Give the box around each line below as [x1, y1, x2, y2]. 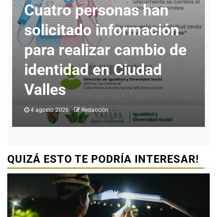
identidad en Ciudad [24, 61, 162, 79]
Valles [24, 80, 66, 99]
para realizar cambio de [24, 41, 186, 59]
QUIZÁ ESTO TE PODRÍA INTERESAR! [7, 153, 199, 165]
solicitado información [24, 21, 179, 39]
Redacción [81, 107, 108, 113]
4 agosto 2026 [29, 107, 70, 113]
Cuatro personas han [24, 1, 169, 19]
